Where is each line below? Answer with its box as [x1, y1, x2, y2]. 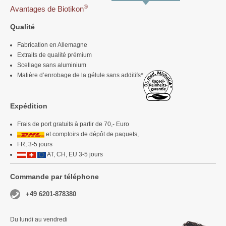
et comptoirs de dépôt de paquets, [44, 131, 139, 138]
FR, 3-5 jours [17, 141, 52, 148]
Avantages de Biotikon [10, 5, 84, 14]
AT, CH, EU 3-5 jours [46, 151, 103, 158]
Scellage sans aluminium [17, 62, 86, 69]
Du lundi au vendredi [10, 216, 68, 223]
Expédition [10, 102, 47, 110]
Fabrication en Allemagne [17, 41, 87, 49]
